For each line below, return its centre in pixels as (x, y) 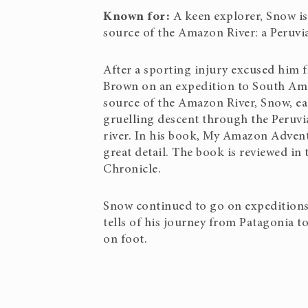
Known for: (138, 17)
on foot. (125, 240)
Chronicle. (132, 170)
